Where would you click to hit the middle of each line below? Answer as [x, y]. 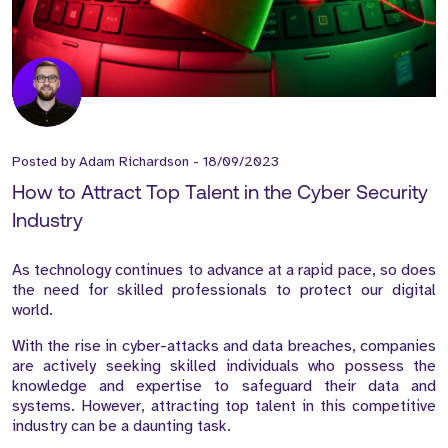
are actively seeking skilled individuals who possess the [224, 365]
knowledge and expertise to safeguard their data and [224, 385]
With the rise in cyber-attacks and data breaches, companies [224, 345]
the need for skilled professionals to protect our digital [224, 289]
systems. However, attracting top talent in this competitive [224, 405]
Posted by [45, 161]
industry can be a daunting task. [121, 425]
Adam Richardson [134, 161]
